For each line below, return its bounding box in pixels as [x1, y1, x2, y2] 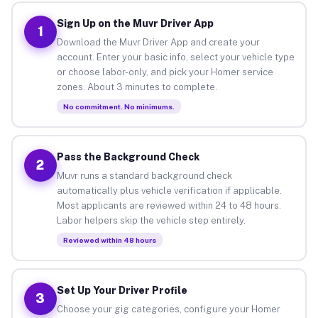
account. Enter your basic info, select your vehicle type [56, 51, 295, 62]
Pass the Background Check [56, 150, 199, 163]
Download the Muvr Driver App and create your [56, 36, 260, 48]
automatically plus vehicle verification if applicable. [56, 185, 282, 196]
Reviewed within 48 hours [62, 235, 156, 244]
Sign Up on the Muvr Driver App [56, 17, 214, 29]
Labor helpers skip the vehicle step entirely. [56, 214, 246, 226]
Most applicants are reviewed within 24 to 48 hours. [56, 199, 281, 211]
